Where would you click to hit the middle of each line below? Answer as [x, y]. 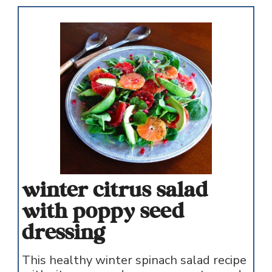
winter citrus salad [115, 191]
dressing [63, 233]
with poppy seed [103, 212]
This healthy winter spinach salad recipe [134, 260]
